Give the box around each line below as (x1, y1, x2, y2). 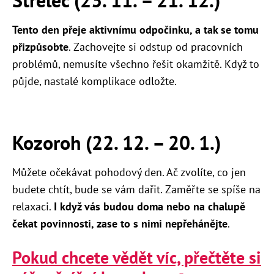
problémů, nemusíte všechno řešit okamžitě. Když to (12, 57, 259, 72)
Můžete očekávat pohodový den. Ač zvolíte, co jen (12, 165, 246, 180)
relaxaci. (12, 199, 54, 214)
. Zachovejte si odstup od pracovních (68, 40, 243, 54)
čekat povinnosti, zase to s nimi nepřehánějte (12, 217, 228, 231)
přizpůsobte (12, 40, 68, 54)
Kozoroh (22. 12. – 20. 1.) (12, 130, 221, 156)
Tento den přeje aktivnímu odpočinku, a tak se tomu (12, 23, 259, 37)
